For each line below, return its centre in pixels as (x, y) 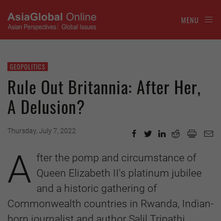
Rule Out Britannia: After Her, (104, 87)
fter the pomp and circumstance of (116, 158)
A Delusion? (46, 106)
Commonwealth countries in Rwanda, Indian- (110, 204)
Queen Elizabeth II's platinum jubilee (119, 173)
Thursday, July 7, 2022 (42, 131)
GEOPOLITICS (28, 66)
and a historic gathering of (97, 188)
